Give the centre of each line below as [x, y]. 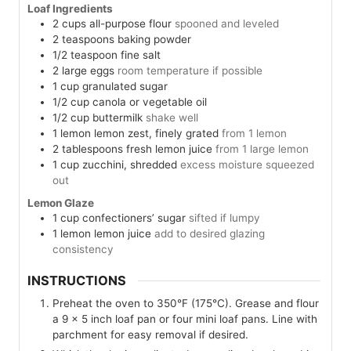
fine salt [141, 55]
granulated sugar [125, 87]
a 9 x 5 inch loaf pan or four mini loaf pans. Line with [185, 319]
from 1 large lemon [262, 149]
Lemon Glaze [61, 203]
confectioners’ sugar [134, 218]
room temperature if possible [190, 71]
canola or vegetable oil [150, 102]
